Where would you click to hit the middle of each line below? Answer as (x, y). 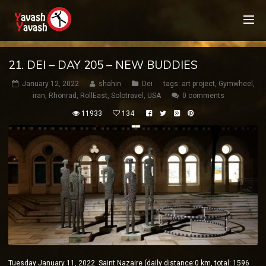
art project (198, 84)
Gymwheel (235, 84)
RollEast (94, 96)
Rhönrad (63, 96)
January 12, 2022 (50, 84)
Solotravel (127, 96)
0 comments (203, 96)
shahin (110, 84)
